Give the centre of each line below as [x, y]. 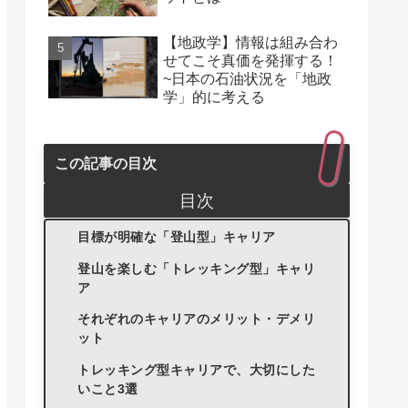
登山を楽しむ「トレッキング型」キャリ [197, 269]
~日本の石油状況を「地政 [247, 78]
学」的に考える [214, 97]
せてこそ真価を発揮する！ [250, 60]
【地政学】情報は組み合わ [250, 42]
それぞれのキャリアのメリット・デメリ [197, 320]
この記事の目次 [106, 163]
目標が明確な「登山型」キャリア [177, 238]
